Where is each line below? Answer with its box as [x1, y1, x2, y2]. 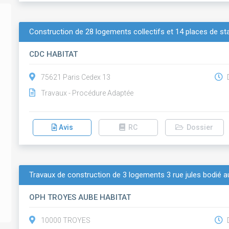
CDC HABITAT [29, 50, 78, 59]
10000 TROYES [41, 216, 91, 224]
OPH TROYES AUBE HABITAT [29, 193, 131, 202]
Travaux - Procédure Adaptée [41, 89, 134, 97]
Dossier [184, 123, 214, 131]
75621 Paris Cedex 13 [41, 73, 111, 81]
